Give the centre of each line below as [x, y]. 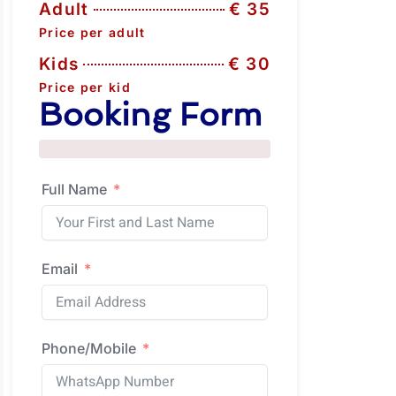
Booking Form [150, 114]
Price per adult [92, 32]
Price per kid [85, 87]
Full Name [74, 189]
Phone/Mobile [89, 348]
